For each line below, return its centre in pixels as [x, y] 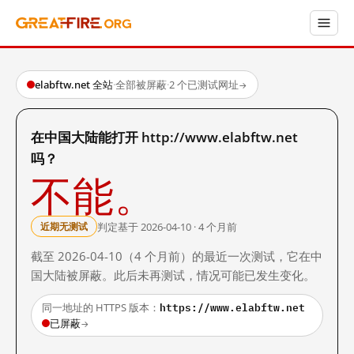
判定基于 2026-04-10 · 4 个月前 [167, 226]
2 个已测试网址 [204, 85]
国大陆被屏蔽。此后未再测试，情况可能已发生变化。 [173, 275]
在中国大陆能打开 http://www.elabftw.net [164, 137]
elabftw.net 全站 [74, 85]
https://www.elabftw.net [232, 307]
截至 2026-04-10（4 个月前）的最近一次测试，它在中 [177, 256]
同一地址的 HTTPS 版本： [101, 307]
